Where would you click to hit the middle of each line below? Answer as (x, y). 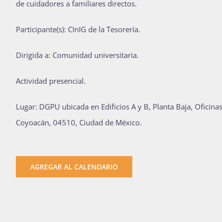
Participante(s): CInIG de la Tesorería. (78, 29)
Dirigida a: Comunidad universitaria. (77, 55)
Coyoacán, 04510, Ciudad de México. (79, 123)
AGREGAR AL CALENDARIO (74, 167)
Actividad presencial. (51, 81)
